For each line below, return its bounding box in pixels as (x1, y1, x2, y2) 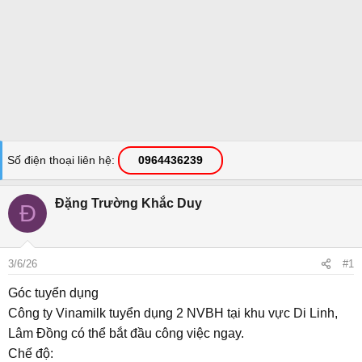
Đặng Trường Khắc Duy (55, 196, 202, 210)
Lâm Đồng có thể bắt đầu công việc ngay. (8, 326, 244, 340)
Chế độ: (8, 347, 53, 360)
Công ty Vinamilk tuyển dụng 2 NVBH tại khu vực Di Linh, (8, 306, 338, 320)
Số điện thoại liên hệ (7, 154, 112, 166)
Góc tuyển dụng (8, 286, 99, 300)
